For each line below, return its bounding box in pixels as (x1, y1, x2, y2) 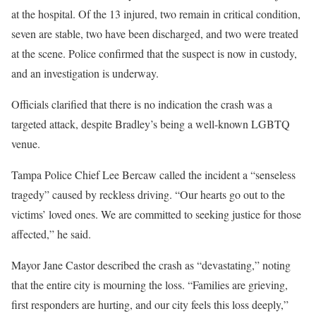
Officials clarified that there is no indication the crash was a (11, 97, 272, 112)
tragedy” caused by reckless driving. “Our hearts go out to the (11, 187, 285, 202)
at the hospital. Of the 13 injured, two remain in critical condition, (11, 6, 300, 22)
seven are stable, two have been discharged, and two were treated (11, 26, 298, 42)
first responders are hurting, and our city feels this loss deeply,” (11, 297, 288, 312)
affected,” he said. (11, 226, 91, 242)
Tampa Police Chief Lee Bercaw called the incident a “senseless (11, 167, 296, 183)
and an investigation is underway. (11, 66, 159, 81)
